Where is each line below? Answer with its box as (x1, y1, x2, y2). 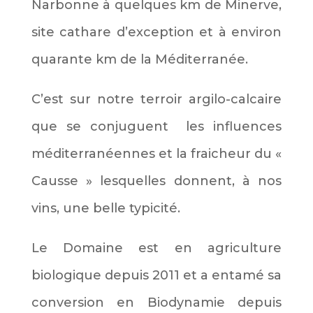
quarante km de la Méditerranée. (31, 51, 248, 67)
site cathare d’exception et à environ (31, 24, 282, 40)
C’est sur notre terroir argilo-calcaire (31, 91, 282, 107)
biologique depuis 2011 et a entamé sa (31, 267, 282, 283)
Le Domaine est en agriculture (31, 240, 282, 256)
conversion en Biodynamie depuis (31, 294, 282, 310)
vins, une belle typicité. (31, 200, 180, 216)
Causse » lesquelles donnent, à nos (31, 173, 282, 189)
